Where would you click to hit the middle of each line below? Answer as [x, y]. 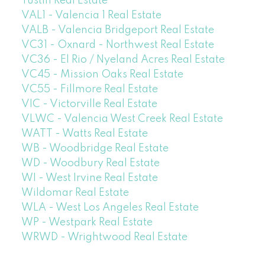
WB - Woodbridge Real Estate [95, 149]
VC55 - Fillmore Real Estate [89, 90]
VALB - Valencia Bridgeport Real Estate [117, 30]
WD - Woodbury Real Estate [90, 164]
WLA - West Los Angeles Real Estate [110, 208]
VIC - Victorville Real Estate [89, 104]
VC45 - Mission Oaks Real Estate [102, 75]
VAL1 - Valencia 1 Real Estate [91, 16]
